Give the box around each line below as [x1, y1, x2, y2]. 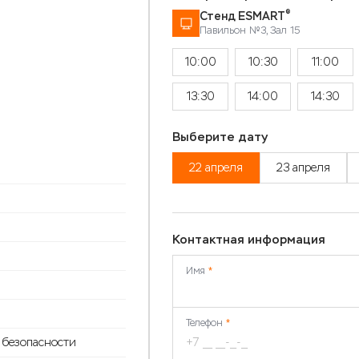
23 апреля [276, 161, 330, 175]
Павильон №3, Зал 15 [200, 25, 300, 36]
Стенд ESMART [200, 10, 285, 23]
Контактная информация [172, 232, 325, 247]
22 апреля [189, 161, 243, 175]
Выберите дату [172, 130, 268, 144]
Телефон [186, 317, 225, 329]
